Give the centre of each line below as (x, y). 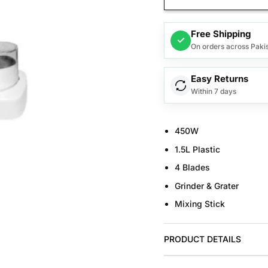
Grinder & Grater (206, 185)
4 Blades (192, 167)
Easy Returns (219, 79)
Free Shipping (220, 34)
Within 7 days (213, 92)
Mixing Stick (200, 203)
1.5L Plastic (197, 149)
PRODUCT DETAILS (202, 239)
